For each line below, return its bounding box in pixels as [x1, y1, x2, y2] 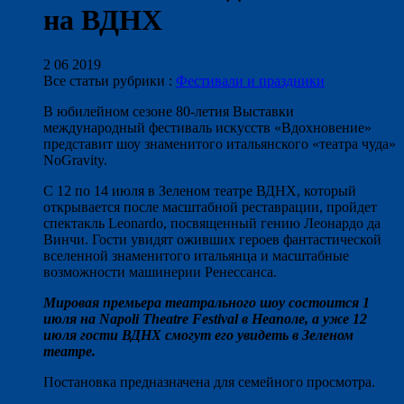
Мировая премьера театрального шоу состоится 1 [43, 294, 370, 310]
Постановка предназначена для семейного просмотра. [43, 373, 375, 390]
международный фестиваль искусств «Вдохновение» [43, 119, 372, 135]
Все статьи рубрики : [43, 72, 176, 88]
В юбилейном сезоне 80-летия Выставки [43, 103, 294, 119]
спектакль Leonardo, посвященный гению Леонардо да [43, 215, 381, 231]
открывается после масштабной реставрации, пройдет [43, 198, 377, 215]
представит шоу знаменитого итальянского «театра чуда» [43, 135, 396, 151]
